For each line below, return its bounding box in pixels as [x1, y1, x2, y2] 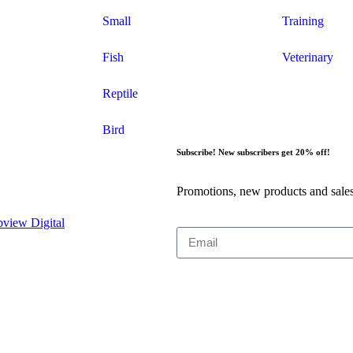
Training [282, 13, 324, 28]
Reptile [102, 86, 138, 100]
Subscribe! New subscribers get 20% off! [176, 147, 330, 157]
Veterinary [282, 50, 333, 64]
